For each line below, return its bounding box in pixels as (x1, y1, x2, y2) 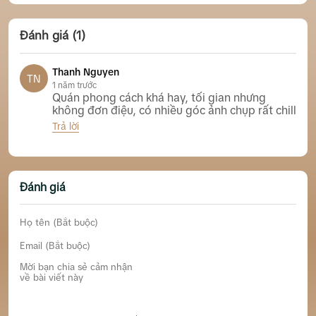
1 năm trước (52, 80, 97, 91)
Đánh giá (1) (20, 29, 86, 43)
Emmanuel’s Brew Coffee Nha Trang (52, 133, 219, 145)
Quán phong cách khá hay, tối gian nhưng (52, 91, 266, 104)
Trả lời (52, 121, 79, 133)
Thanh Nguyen (52, 66, 119, 78)
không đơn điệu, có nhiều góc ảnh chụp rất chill (52, 104, 296, 117)
